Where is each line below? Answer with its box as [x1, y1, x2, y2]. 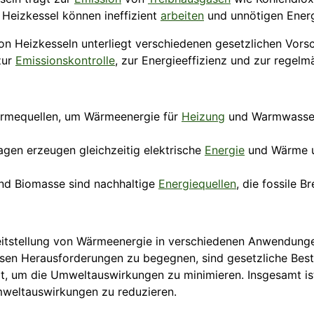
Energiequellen [158, 177, 236, 191]
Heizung [182, 109, 225, 124]
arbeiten [161, 8, 204, 23]
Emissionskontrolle [15, 53, 115, 68]
